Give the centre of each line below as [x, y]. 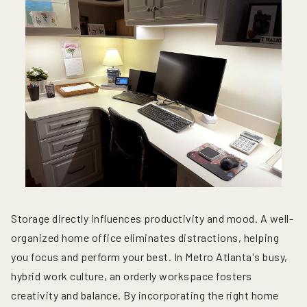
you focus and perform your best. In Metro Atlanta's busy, [149, 256]
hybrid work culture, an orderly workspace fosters [132, 275]
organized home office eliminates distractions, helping [145, 237]
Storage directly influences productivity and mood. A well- [152, 218]
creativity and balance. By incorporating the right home [145, 295]
